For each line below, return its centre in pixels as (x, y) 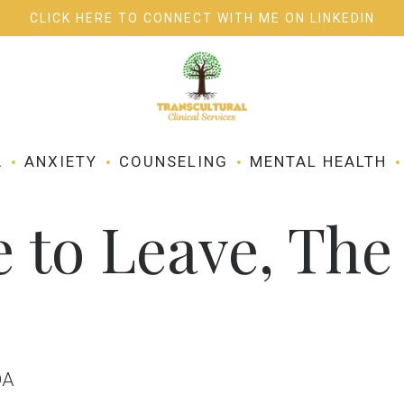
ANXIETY (61, 161)
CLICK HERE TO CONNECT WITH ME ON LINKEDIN (202, 18)
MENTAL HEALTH (318, 161)
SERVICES (50, 87)
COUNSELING (174, 161)
